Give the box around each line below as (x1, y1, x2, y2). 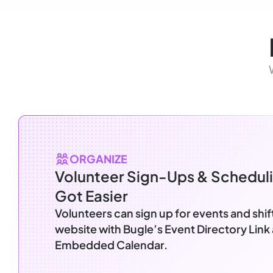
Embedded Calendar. (55, 237, 168, 252)
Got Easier (55, 186, 128, 205)
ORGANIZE (69, 151, 127, 166)
